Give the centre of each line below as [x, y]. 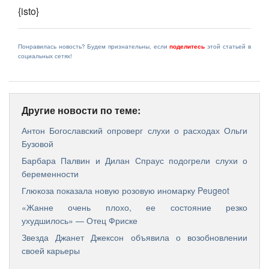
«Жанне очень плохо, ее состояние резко [134, 207]
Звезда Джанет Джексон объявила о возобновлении [134, 237]
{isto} [29, 11]
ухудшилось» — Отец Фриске [80, 221]
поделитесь [187, 46]
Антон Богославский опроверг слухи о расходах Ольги [134, 130]
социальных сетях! [45, 56]
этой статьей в [228, 46]
